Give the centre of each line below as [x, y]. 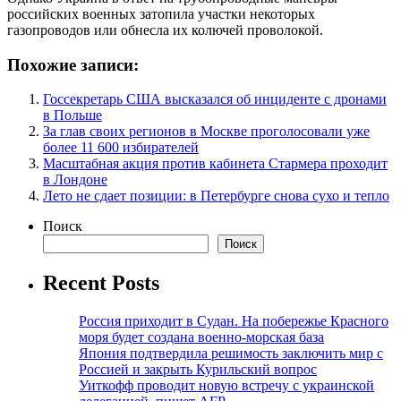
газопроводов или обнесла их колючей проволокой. [165, 30]
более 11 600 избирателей [121, 148]
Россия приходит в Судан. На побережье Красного [234, 321]
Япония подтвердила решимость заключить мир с [231, 354]
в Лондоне [75, 180]
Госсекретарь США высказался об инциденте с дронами [215, 99]
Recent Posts [101, 283]
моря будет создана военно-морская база [201, 337]
